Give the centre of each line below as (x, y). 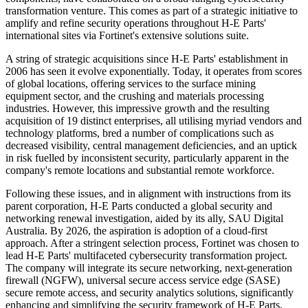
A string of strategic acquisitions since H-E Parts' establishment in (147, 59)
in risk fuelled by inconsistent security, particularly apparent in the (147, 158)
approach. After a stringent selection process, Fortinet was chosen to (152, 243)
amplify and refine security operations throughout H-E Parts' (136, 23)
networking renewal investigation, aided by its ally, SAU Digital (144, 219)
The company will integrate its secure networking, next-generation (149, 268)
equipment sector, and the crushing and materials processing (135, 96)
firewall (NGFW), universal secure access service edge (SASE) (143, 280)
